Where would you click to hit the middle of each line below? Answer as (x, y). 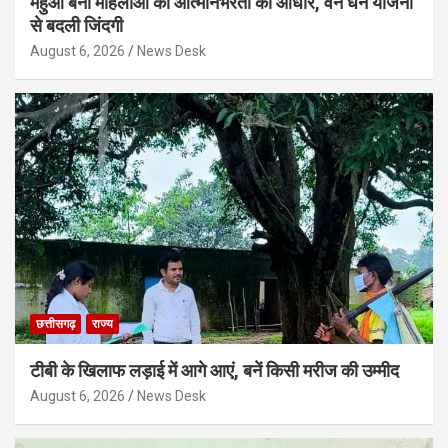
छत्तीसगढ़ (55, 324)
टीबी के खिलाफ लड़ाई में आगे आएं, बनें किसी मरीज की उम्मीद (214, 371)
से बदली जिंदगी (76, 26)
